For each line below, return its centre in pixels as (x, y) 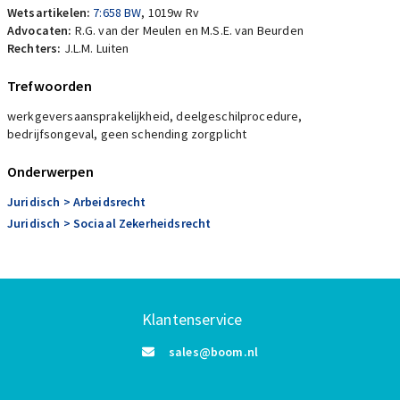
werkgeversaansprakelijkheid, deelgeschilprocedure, (155, 116)
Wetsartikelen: (50, 12)
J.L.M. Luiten (96, 48)
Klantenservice (192, 319)
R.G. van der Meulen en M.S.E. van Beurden (189, 30)
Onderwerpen (50, 171)
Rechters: (36, 48)
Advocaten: (41, 30)
